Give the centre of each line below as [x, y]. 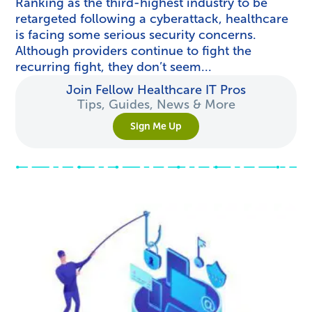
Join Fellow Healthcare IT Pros [156, 90]
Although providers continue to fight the [134, 51]
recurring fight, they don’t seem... [114, 67]
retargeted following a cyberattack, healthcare [152, 19]
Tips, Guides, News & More [156, 104]
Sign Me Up [156, 126]
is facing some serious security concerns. [136, 35]
